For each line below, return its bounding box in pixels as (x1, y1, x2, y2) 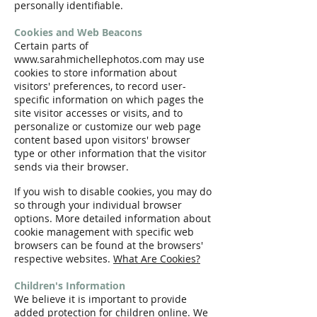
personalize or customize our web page (14, 120, 201, 133)
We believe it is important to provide (14, 292, 187, 306)
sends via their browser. (14, 160, 129, 173)
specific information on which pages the (14, 93, 204, 106)
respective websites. (14, 252, 113, 265)
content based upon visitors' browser (14, 133, 190, 146)
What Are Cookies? (113, 252, 200, 265)
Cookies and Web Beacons (14, 25, 142, 39)
